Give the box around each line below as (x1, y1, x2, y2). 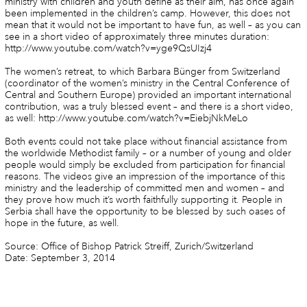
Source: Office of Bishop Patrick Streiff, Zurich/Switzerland (4, 241, 254, 253)
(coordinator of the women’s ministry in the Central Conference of (4, 77, 289, 90)
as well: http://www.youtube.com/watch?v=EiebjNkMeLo (4, 112, 248, 125)
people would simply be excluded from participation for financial (4, 159, 285, 171)
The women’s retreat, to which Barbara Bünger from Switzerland (4, 66, 280, 78)
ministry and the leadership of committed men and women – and (4, 182, 284, 195)
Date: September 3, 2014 (4, 252, 115, 265)
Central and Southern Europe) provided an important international (4, 89, 291, 101)
